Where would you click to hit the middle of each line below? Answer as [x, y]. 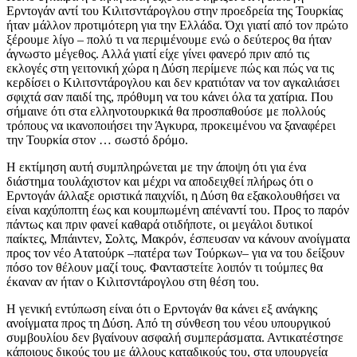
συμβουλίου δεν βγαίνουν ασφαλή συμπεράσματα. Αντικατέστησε [175, 338]
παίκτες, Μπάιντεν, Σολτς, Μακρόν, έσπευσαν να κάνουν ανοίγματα [178, 239]
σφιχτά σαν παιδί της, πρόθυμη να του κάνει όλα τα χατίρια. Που [170, 97]
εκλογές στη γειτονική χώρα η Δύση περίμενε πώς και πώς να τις [170, 69]
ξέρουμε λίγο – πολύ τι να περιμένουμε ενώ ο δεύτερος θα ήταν [169, 40]
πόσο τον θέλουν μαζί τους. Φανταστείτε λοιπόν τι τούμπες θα [165, 268]
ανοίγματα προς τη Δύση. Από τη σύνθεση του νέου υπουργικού [169, 324]
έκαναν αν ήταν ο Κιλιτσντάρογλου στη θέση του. [133, 282]
